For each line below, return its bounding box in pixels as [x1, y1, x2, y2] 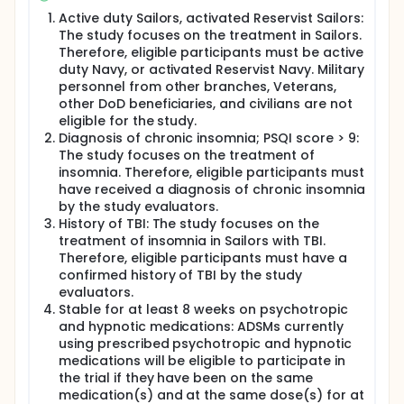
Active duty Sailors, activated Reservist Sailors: [59, 9, 363, 27]
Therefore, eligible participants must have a [59, 249, 347, 267]
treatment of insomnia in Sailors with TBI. [59, 232, 326, 250]
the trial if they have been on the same [59, 369, 313, 387]
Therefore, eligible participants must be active [59, 43, 363, 61]
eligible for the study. [59, 112, 197, 130]
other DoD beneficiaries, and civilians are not [59, 95, 353, 113]
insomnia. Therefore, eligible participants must [59, 163, 364, 181]
